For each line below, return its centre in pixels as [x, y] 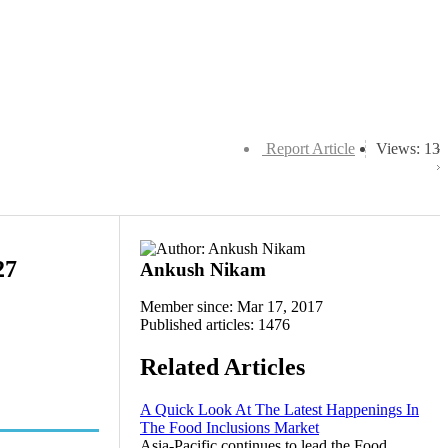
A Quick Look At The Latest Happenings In [279, 409]
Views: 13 [408, 148]
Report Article [310, 148]
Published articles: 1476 [215, 324]
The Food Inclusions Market [229, 427]
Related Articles [222, 366]
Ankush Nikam [203, 269]
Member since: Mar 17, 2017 [231, 306]
